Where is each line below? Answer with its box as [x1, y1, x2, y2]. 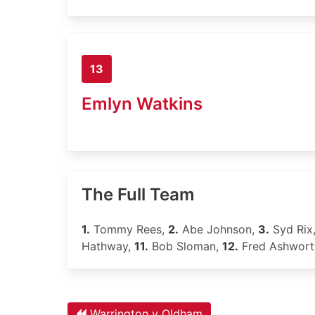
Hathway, [82, 239, 134, 253]
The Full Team [82, 184, 195, 205]
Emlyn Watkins [82, 93, 202, 114]
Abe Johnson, [179, 222, 258, 236]
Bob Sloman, [148, 239, 222, 253]
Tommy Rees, [90, 222, 168, 236]
